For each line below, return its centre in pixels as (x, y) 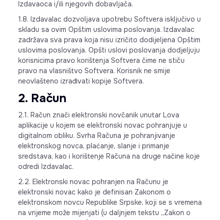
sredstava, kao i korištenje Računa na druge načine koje (109, 156)
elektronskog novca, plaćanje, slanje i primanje (94, 146)
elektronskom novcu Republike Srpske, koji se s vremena (110, 202)
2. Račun (42, 98)
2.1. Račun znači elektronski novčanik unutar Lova (98, 115)
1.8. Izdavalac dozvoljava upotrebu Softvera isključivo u (109, 19)
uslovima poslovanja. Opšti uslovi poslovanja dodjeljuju (109, 50)
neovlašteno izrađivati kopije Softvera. (81, 81)
